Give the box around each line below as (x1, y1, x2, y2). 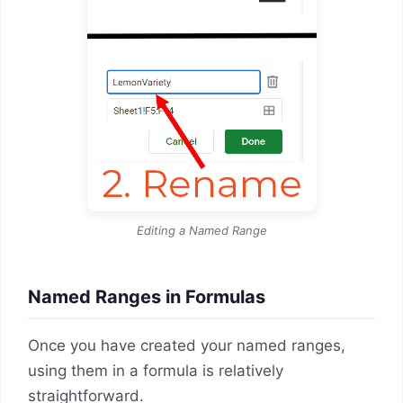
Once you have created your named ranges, (28, 336, 345, 354)
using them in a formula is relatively (28, 361, 283, 380)
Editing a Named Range (136, 222, 267, 237)
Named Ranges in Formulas (28, 285, 265, 308)
